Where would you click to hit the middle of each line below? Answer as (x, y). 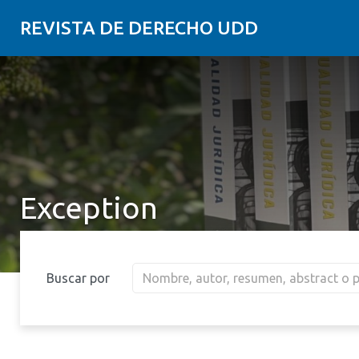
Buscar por (78, 278)
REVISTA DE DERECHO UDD (139, 28)
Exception (89, 208)
